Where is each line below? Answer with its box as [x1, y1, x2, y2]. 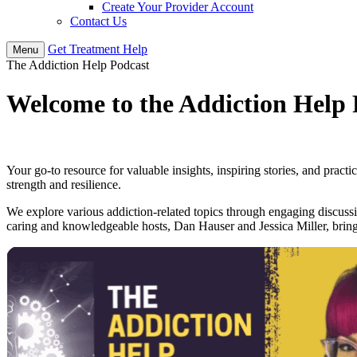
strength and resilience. [6, 177, 121, 191]
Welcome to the [6, 89, 178, 119]
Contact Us [70, 14, 127, 28]
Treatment [69, 42, 123, 56]
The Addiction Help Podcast [6, 58, 149, 72]
